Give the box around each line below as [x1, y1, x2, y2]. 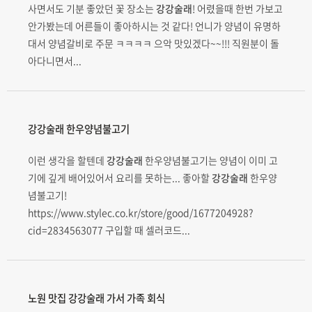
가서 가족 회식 [104, 290, 165, 306]
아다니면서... [28, 53, 81, 68]
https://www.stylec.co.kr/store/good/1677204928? [28, 205, 253, 219]
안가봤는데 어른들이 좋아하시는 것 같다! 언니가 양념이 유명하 [28, 18, 281, 33]
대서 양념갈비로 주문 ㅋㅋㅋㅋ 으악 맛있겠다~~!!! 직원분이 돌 [28, 36, 279, 50]
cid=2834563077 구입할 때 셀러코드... [28, 222, 190, 237]
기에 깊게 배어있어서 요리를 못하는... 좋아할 [28, 170, 212, 185]
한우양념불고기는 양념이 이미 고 [143, 153, 278, 167]
